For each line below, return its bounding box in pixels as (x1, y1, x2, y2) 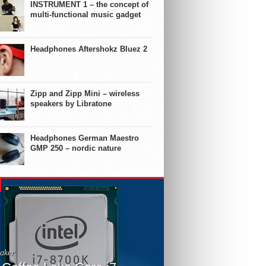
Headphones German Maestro (30, 134, 139, 142)
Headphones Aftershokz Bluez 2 (30, 45, 147, 53)
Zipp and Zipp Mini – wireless (30, 89, 140, 98)
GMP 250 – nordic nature (30, 144, 121, 153)
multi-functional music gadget (30, 10, 141, 19)
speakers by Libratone (30, 99, 112, 108)
